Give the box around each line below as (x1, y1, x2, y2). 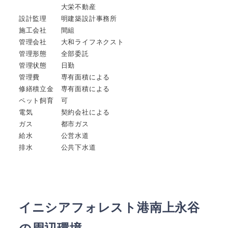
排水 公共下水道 (18, 143, 96, 151)
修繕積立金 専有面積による (18, 84, 110, 93)
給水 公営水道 (18, 131, 89, 139)
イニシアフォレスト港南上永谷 (18, 201, 200, 215)
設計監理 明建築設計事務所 (18, 14, 117, 22)
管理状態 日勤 (18, 61, 75, 69)
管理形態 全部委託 (18, 49, 89, 58)
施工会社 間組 (18, 26, 75, 34)
